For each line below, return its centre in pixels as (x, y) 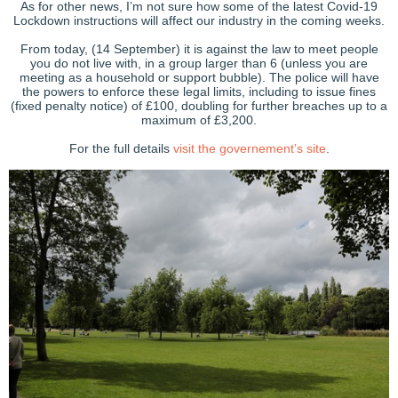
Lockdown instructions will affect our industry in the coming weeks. (199, 21)
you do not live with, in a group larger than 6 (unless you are (199, 64)
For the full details (121, 149)
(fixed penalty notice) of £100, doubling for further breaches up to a (199, 106)
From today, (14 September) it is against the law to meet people (199, 49)
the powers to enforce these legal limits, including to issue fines (199, 92)
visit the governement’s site (249, 149)
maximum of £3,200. (199, 120)
